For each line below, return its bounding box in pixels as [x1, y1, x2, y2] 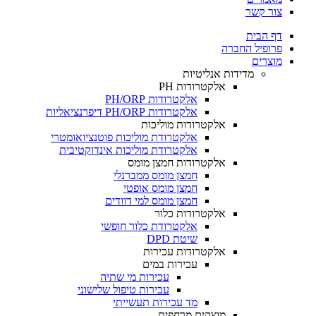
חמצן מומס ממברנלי [114, 169, 197, 181]
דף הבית [246, 30, 282, 42]
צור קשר [245, 6, 282, 18]
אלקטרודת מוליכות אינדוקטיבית [59, 144, 197, 156]
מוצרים [252, 55, 282, 67]
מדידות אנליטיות [183, 68, 254, 80]
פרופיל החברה [221, 42, 282, 54]
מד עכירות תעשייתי [113, 296, 197, 308]
